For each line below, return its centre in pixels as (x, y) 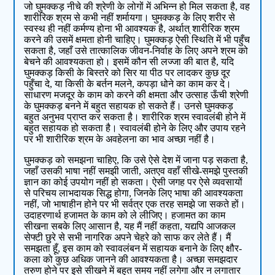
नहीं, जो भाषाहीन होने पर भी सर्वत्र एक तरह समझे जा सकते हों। (135, 204)
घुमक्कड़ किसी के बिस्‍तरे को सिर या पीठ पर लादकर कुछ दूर (127, 73)
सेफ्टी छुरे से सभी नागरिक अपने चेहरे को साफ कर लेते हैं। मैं (128, 238)
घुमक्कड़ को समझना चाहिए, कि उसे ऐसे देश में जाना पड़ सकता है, (136, 160)
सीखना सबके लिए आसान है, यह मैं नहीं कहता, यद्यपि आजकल (130, 227)
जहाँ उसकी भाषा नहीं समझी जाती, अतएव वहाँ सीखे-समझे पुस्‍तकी (136, 171)
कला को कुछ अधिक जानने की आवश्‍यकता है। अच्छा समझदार (131, 260)
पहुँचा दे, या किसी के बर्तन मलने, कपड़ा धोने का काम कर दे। (128, 84)
